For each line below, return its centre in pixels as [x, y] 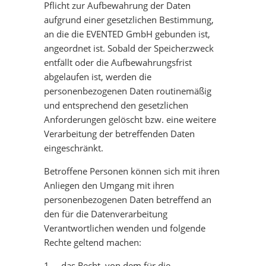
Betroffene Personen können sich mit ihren [132, 171]
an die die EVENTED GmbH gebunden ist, [127, 34]
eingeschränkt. [74, 148]
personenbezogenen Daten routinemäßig [128, 91]
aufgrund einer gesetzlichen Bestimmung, [129, 20]
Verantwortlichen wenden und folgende [125, 228]
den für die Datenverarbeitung [106, 214]
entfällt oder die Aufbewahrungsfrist [118, 62]
